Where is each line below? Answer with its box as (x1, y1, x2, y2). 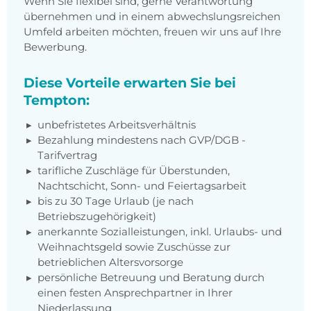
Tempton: (24, 92, 90, 109)
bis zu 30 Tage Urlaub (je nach (37, 194, 194, 208)
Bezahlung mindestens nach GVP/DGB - (37, 133, 246, 147)
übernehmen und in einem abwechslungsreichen (24, 10, 280, 24)
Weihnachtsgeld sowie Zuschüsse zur (37, 240, 230, 254)
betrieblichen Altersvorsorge (37, 255, 183, 269)
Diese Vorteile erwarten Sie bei (24, 74, 236, 92)
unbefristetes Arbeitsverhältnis (37, 118, 196, 132)
